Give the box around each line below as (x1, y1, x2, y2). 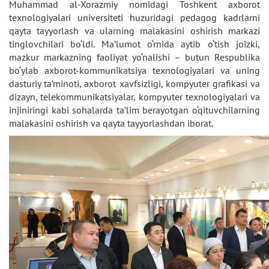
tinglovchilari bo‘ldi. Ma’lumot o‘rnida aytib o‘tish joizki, (9, 38, 260, 50)
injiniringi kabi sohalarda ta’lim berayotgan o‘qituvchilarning (9, 104, 260, 116)
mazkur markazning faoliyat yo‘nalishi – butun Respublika (9, 51, 260, 63)
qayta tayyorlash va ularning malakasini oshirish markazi (9, 25, 260, 37)
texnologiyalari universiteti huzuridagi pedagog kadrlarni (9, 11, 260, 23)
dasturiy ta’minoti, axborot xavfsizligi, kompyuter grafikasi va (9, 77, 260, 89)
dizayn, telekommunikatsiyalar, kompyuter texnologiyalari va (9, 91, 260, 103)
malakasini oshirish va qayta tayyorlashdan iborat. (9, 117, 213, 129)
